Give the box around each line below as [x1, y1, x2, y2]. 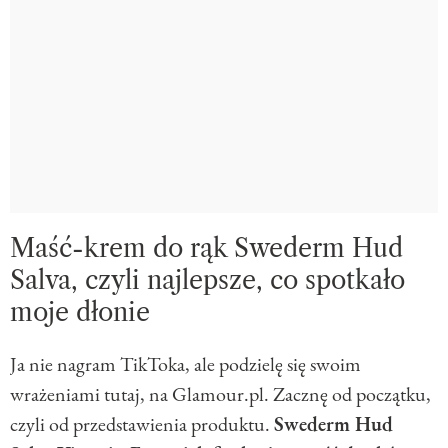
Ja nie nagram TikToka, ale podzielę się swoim [10, 351, 361, 378]
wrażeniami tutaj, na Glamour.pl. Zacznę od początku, [10, 381, 431, 408]
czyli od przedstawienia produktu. [10, 411, 274, 438]
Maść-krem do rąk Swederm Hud [10, 233, 403, 265]
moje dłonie [10, 297, 150, 329]
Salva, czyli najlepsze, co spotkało [10, 265, 405, 297]
